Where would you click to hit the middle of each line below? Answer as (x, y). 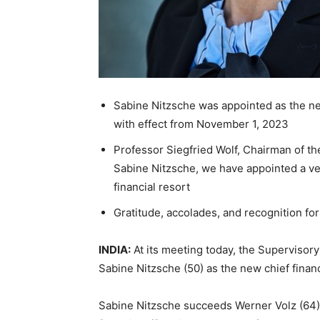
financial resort (152, 186)
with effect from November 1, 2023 (201, 124)
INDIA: (115, 249)
